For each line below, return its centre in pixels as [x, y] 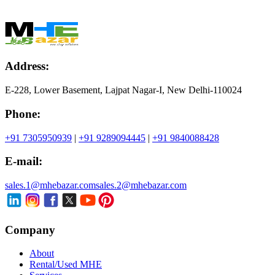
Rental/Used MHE [66, 265]
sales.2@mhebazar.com [141, 185]
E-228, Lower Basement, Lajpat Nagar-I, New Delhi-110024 [123, 90]
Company [30, 230]
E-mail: [24, 161]
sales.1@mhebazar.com [50, 185]
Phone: [23, 114]
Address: [27, 66]
